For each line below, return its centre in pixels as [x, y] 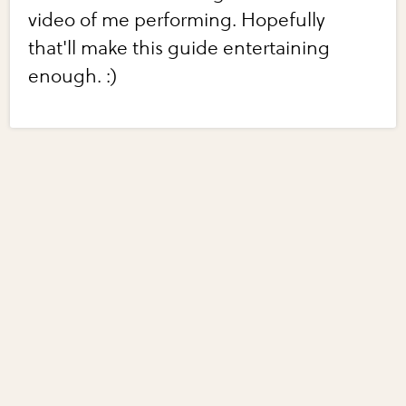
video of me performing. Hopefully [177, 21]
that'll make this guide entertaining [179, 49]
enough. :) [73, 77]
